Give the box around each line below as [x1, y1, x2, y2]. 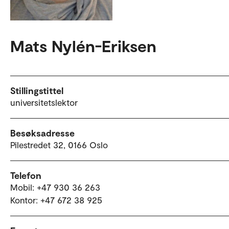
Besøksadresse [10, 127, 75, 139]
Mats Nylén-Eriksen [10, 36, 156, 56]
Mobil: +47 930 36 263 [10, 182, 100, 193]
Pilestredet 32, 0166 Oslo [10, 140, 108, 150]
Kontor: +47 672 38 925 [10, 195, 102, 205]
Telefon [10, 170, 41, 181]
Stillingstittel [10, 85, 63, 97]
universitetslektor [10, 97, 78, 108]
